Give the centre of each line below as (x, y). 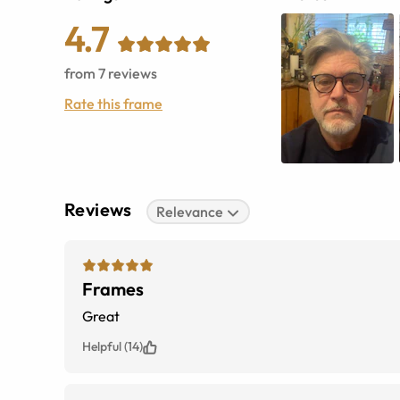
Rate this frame (113, 104)
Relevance (190, 212)
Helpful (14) (112, 347)
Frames (113, 289)
